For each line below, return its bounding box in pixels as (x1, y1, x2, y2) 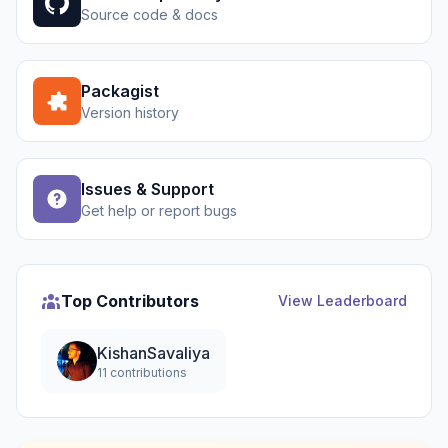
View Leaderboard (278, 292, 407, 309)
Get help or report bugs (81, 202, 237, 219)
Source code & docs (81, 6, 218, 23)
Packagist (81, 81, 159, 101)
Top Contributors (61, 291, 199, 311)
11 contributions (97, 365, 187, 380)
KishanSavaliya (97, 343, 210, 363)
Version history (81, 104, 179, 121)
